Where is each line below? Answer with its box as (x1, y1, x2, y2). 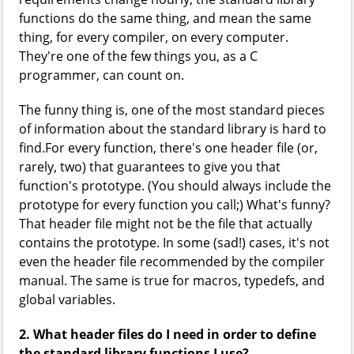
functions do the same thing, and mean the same (19, 9, 311, 27)
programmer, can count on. (19, 66, 184, 84)
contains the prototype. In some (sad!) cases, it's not (19, 234, 330, 251)
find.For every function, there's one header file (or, (19, 139, 318, 156)
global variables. (19, 291, 115, 308)
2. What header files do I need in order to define (19, 326, 316, 343)
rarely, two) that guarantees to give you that (19, 158, 281, 175)
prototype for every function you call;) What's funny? (19, 196, 330, 213)
